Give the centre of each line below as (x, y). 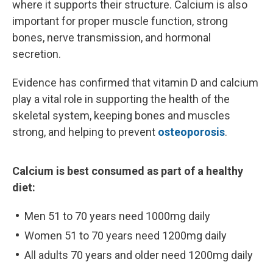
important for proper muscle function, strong (120, 21)
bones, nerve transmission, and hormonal (112, 38)
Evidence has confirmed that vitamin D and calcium (135, 83)
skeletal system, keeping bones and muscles (121, 116)
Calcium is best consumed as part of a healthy (128, 171)
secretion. (37, 54)
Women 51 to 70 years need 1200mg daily (126, 236)
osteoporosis (191, 132)
